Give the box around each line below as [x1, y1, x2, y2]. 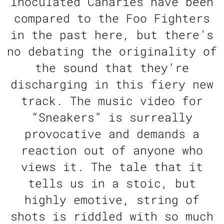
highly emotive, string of [24, 192, 199, 207]
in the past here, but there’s [10, 27, 213, 42]
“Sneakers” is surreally [31, 109, 192, 125]
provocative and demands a [24, 126, 199, 141]
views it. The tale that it [21, 159, 203, 174]
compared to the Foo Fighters [14, 10, 210, 26]
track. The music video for [21, 93, 203, 108]
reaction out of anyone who [21, 142, 203, 158]
